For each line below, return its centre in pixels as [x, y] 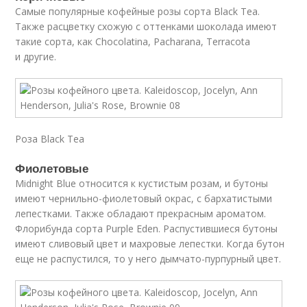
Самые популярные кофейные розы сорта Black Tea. [138, 11]
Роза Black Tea [50, 139]
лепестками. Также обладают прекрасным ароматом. [141, 213]
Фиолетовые [52, 168]
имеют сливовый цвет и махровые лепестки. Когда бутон [150, 244]
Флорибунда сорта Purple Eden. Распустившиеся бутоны [147, 229]
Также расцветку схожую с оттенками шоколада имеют [146, 26]
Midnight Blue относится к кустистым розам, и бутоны [142, 183]
